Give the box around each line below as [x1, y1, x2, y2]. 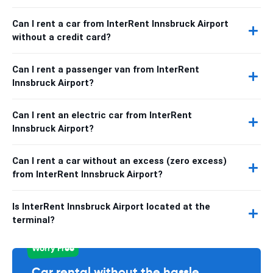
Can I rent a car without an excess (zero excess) [12, 155, 227, 166]
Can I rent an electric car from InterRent [12, 110, 192, 121]
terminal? [12, 214, 55, 225]
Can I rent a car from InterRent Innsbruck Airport [12, 18, 229, 29]
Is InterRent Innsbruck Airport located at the [12, 201, 210, 212]
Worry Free [31, 243, 74, 253]
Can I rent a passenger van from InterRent [12, 64, 199, 75]
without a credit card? [12, 32, 111, 43]
